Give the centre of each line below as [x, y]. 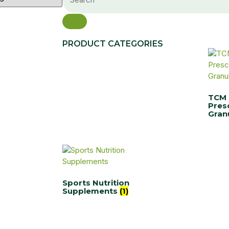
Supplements [91, 191]
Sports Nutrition [96, 182]
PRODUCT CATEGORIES [113, 44]
